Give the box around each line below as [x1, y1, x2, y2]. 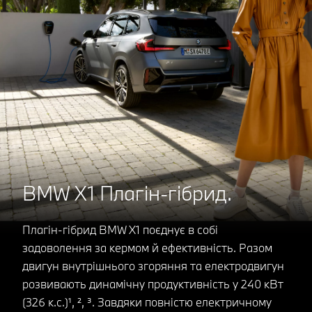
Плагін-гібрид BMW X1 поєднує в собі [22, 222, 218, 237]
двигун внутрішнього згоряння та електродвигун [22, 258, 284, 274]
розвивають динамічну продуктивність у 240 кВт [22, 276, 283, 292]
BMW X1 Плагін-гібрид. [22, 180, 232, 207]
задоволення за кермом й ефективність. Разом [22, 240, 272, 256]
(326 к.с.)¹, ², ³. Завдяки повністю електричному [22, 295, 272, 310]
